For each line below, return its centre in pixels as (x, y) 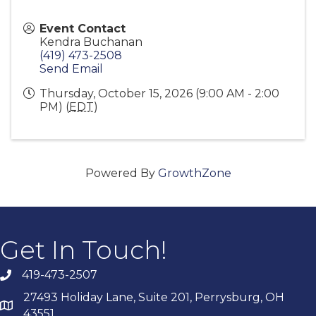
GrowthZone (194, 174)
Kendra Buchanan (91, 42)
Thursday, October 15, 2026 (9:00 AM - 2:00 (159, 94)
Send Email (71, 69)
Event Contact (83, 29)
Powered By (121, 174)
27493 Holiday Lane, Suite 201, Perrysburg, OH (155, 298)
